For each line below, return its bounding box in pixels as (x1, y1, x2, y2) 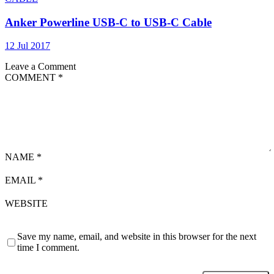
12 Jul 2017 (5, 40, 50, 51)
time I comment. (17, 242, 80, 253)
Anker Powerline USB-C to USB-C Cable (5, 15, 212, 29)
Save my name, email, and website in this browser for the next (17, 231, 256, 242)
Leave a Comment (5, 61, 76, 72)
